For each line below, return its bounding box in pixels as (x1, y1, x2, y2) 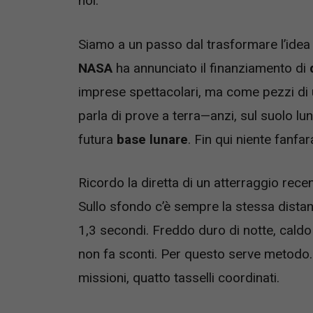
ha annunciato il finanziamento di (112, 59, 310, 76)
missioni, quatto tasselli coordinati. (78, 270, 279, 286)
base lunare (117, 131, 188, 147)
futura (78, 131, 117, 147)
